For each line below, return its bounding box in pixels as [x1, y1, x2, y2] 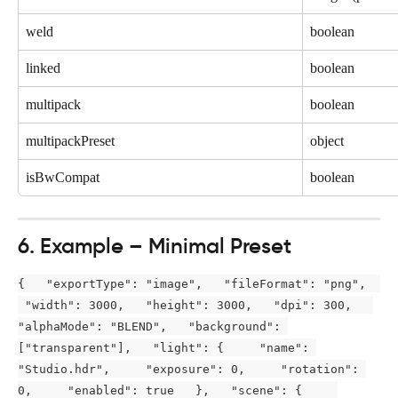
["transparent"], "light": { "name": [18, 340, 316, 354]
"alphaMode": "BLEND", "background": [18, 319, 288, 333]
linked [26, 60, 60, 76]
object [310, 132, 344, 148]
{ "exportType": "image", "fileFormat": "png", [18, 276, 380, 291]
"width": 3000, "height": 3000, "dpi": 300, [18, 298, 373, 312]
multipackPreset [26, 132, 115, 148]
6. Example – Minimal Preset [18, 232, 291, 259]
